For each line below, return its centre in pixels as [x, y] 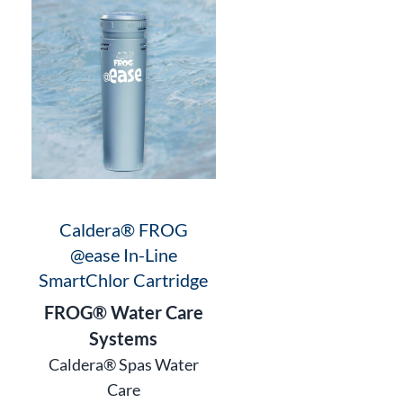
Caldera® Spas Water [123, 364]
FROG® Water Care [123, 312]
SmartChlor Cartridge [124, 279]
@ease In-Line [123, 254]
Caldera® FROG [123, 229]
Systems [124, 338]
